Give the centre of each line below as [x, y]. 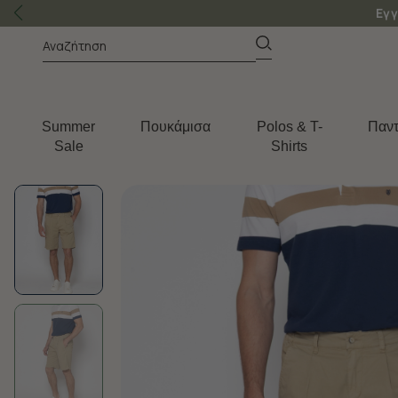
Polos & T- [289, 127]
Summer [69, 127]
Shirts [290, 146]
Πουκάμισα [176, 127]
